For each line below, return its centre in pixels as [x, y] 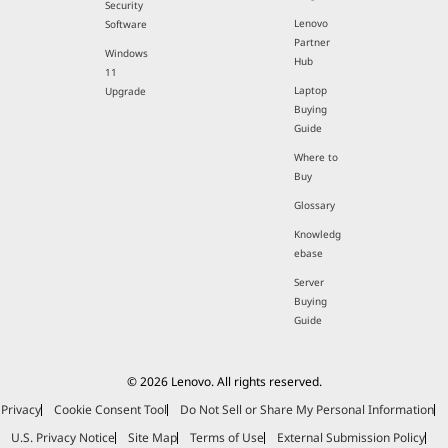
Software [125, 24]
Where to [315, 157]
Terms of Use [226, 437]
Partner [311, 42]
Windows [126, 53]
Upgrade [125, 91]
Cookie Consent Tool [110, 409]
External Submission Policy [350, 437]
